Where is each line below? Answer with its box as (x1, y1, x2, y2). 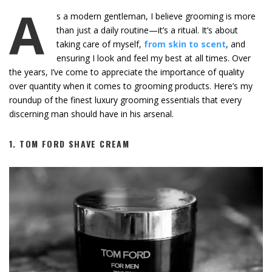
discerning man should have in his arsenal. (9, 107, 174, 120)
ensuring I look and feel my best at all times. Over (56, 52, 251, 64)
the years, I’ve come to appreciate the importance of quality (9, 66, 244, 78)
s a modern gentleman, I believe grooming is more (56, 10, 256, 22)
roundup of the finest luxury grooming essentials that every (9, 93, 242, 106)
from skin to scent (144, 38, 226, 50)
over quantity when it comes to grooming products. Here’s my (9, 80, 253, 92)
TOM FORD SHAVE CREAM (19, 137, 130, 150)
